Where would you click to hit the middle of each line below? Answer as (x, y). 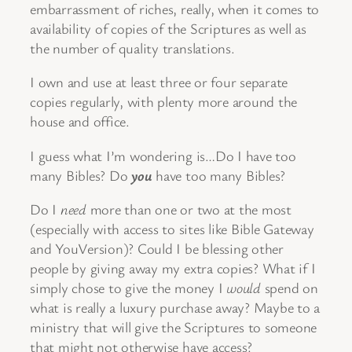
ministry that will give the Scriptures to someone (174, 327)
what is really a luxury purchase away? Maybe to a (175, 308)
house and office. (80, 121)
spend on (289, 288)
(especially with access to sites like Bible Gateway (172, 229)
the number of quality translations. (132, 48)
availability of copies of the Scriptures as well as (168, 28)
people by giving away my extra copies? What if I (173, 268)
